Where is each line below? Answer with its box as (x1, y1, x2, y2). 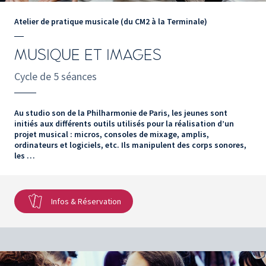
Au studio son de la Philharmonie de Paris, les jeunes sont (14, 107, 227, 119)
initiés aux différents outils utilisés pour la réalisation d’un (14, 118, 234, 129)
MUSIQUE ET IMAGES (14, 47, 161, 64)
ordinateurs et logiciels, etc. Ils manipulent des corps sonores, (14, 140, 246, 151)
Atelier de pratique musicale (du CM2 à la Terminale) (14, 16, 207, 27)
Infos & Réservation (51, 196, 121, 207)
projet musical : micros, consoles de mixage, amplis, (14, 129, 209, 140)
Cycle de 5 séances (14, 69, 97, 84)
